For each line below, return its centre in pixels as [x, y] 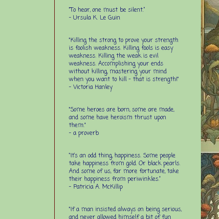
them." [77, 125]
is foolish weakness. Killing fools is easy [121, 48]
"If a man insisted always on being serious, [125, 209]
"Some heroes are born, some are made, [121, 110]
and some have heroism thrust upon [118, 118]
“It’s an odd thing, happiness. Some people [122, 156]
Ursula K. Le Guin [97, 18]
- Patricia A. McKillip [96, 187]
